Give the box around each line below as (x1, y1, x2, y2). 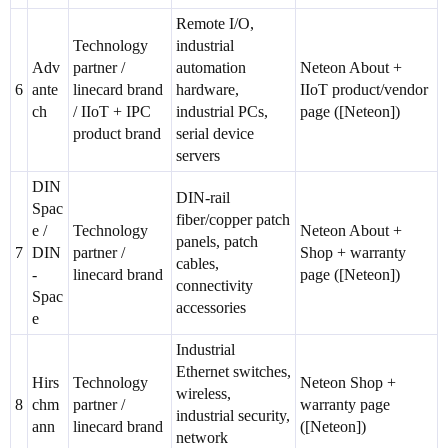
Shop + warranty (300, 244, 406, 262)
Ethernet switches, (176, 363, 291, 381)
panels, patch (176, 233, 258, 251)
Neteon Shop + (300, 374, 396, 392)
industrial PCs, (176, 103, 268, 121)
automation (176, 59, 246, 77)
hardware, (176, 81, 239, 99)
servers (176, 147, 220, 165)
